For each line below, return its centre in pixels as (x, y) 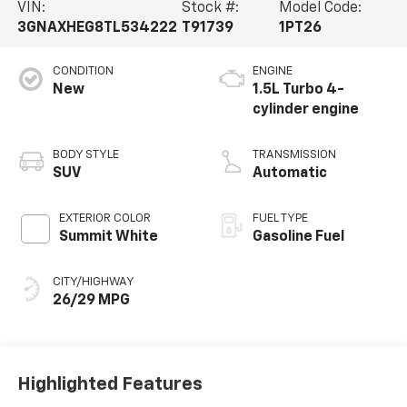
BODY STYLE (85, 155)
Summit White (108, 238)
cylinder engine (306, 110)
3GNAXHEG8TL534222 (97, 29)
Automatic (290, 174)
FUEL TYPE (280, 219)
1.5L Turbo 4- (298, 90)
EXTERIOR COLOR (104, 219)
